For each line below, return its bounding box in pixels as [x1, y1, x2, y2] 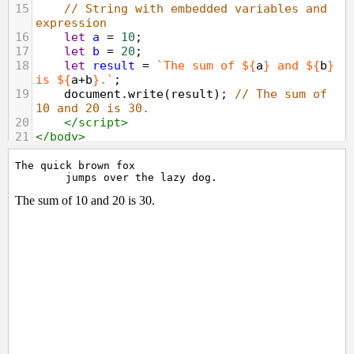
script [78, 115, 121, 130]
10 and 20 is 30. [36, 101, 149, 115]
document [64, 87, 121, 101]
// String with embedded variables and [64, 2, 327, 16]
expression [36, 16, 107, 30]
